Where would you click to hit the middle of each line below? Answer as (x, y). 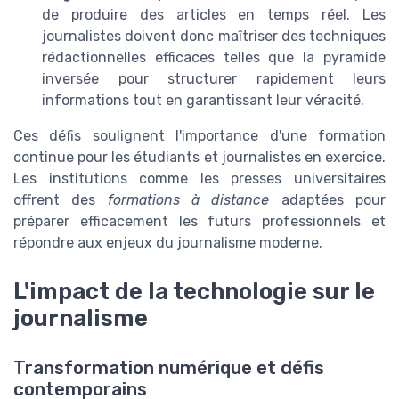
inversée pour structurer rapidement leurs (214, 79)
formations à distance (188, 200)
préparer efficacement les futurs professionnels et (199, 222)
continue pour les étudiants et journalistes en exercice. (199, 158)
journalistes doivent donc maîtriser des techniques (214, 37)
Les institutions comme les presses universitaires (199, 179)
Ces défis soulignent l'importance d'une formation (199, 136)
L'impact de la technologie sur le (194, 291)
